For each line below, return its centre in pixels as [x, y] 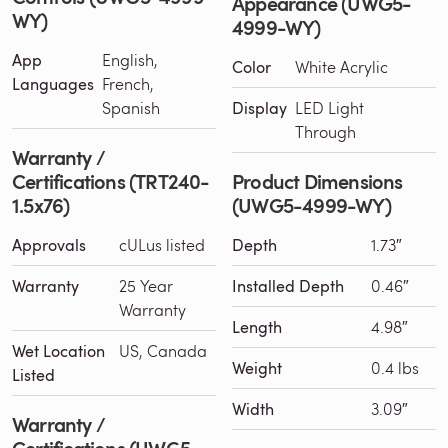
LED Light [329, 107]
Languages [53, 83]
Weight [257, 367]
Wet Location [58, 350]
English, [130, 59]
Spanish [131, 107]
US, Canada [163, 350]
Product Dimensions [317, 180]
